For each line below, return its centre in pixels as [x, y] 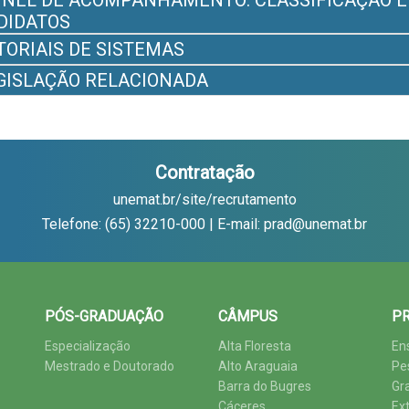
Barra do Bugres [265, 386]
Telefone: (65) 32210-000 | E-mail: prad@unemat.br [204, 224]
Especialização [88, 346]
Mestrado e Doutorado [110, 366]
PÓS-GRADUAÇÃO [104, 316]
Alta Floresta [255, 346]
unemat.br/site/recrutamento [204, 199]
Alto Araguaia [258, 366]
